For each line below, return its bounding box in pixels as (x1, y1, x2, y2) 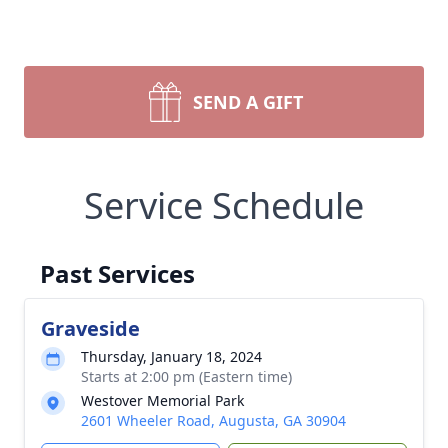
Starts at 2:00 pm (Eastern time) (81, 367, 292, 386)
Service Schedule (84, 181, 364, 230)
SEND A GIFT (193, 90, 303, 114)
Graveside (41, 315, 140, 342)
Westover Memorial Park (81, 391, 244, 410)
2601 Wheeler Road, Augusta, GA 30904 (81, 411, 346, 430)
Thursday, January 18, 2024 (81, 347, 262, 366)
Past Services (40, 257, 195, 290)
